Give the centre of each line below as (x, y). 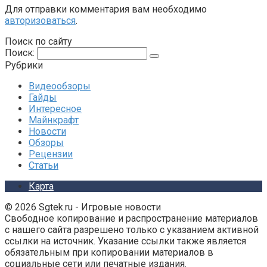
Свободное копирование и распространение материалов (131, 219)
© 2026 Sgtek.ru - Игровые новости (83, 207)
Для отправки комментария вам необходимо (106, 10)
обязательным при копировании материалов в (109, 253)
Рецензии (51, 154)
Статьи (44, 166)
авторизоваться (40, 21)
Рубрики (24, 66)
